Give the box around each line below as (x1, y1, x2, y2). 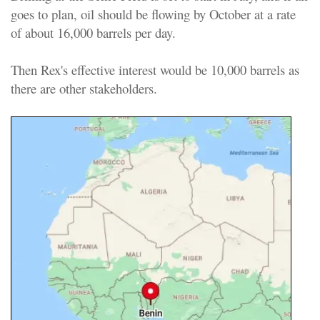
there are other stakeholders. (11, 79, 157, 98)
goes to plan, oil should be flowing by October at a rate (11, 5, 296, 24)
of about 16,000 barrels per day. (11, 24, 176, 42)
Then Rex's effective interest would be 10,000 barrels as (11, 61, 299, 79)
